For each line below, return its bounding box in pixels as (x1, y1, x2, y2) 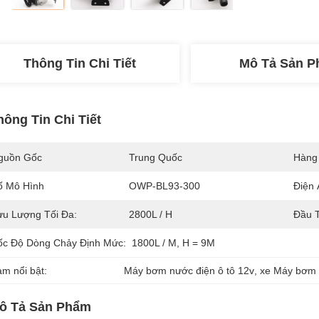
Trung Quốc (129, 152, 182, 163)
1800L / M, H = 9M (132, 237, 215, 249)
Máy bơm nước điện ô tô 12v (124, 265, 255, 276)
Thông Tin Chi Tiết (23, 56, 136, 70)
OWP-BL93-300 (129, 180, 200, 192)
